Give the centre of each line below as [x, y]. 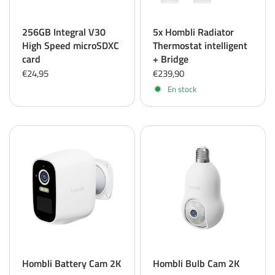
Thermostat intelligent [200, 45]
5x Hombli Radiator [193, 32]
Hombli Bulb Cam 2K [196, 263]
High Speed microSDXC [71, 45]
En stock [182, 89]
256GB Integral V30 [64, 32]
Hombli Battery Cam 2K [72, 263]
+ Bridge [171, 59]
